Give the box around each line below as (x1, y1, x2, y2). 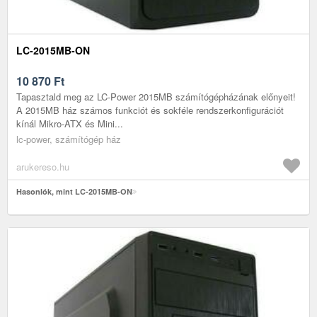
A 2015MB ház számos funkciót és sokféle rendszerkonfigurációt (16, 103, 284, 117)
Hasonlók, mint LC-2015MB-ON (16, 185, 132, 197)
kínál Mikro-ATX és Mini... (16, 116, 123, 130)
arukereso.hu (16, 159, 69, 173)
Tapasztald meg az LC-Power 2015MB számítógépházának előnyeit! (16, 89, 296, 103)
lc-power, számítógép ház (16, 132, 121, 146)
